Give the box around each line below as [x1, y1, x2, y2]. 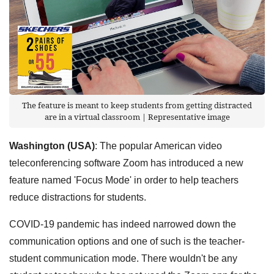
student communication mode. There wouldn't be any [9, 253, 237, 264]
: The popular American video [95, 140, 222, 151]
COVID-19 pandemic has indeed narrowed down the [9, 218, 236, 229]
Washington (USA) [9, 140, 95, 151]
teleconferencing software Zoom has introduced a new [9, 157, 243, 168]
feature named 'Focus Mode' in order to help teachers [9, 174, 239, 185]
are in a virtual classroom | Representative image [44, 111, 230, 122]
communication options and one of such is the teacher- [9, 235, 245, 246]
